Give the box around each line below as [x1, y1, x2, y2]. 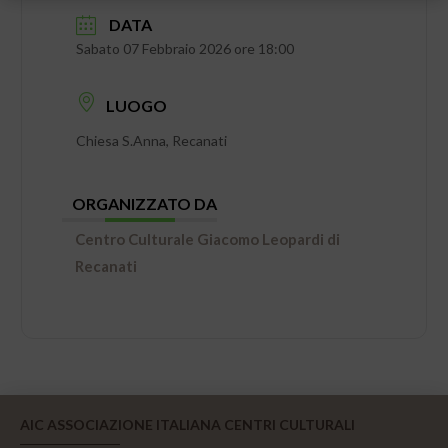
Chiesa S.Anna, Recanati [76, 131, 228, 149]
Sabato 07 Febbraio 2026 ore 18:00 [76, 40, 295, 58]
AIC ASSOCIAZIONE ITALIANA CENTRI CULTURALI [20, 416, 355, 434]
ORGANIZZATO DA [72, 193, 218, 213]
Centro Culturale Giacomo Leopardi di [75, 229, 341, 248]
